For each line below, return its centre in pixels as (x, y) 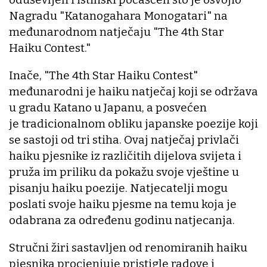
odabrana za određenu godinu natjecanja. (122, 221)
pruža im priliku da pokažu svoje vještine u (124, 172)
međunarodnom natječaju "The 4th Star (117, 32)
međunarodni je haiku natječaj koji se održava (133, 92)
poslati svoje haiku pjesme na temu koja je (123, 204)
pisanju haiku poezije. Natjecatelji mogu (118, 188)
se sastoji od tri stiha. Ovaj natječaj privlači (124, 140)
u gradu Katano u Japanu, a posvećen (108, 108)
